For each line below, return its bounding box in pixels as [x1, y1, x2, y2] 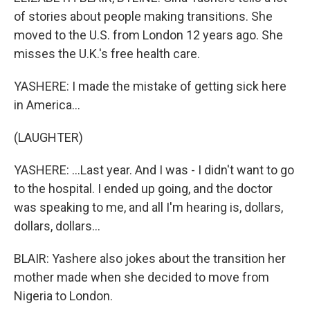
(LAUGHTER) [14, 130, 83, 145]
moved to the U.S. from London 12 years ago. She [14, 28, 283, 42]
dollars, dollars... [14, 219, 100, 233]
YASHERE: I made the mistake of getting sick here [14, 79, 286, 93]
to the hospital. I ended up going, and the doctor [14, 181, 273, 196]
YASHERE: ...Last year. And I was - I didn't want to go [14, 163, 294, 177]
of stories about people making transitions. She [14, 9, 273, 24]
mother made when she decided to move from [14, 270, 269, 284]
